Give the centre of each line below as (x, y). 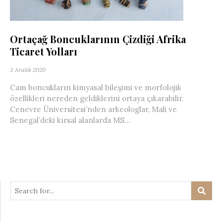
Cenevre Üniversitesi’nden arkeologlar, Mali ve (93, 109)
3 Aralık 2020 (28, 70)
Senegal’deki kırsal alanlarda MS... (70, 120)
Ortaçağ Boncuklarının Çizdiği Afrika (98, 39)
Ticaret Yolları (44, 51)
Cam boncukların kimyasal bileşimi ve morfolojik (96, 87)
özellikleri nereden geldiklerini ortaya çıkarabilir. (97, 98)
